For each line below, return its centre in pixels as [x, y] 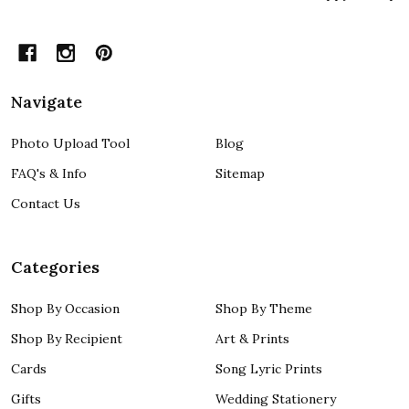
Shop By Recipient [67, 339]
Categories [55, 267]
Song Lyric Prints [269, 369]
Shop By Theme [264, 309]
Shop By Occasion [65, 309]
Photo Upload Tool [70, 144]
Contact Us [46, 204]
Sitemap [240, 174]
